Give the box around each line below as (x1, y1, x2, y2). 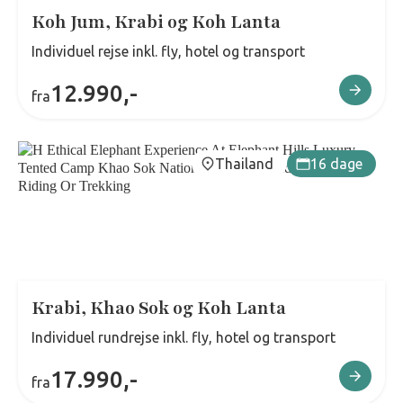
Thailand (215, 156, 273, 172)
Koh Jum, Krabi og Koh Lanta (31, 11, 281, 34)
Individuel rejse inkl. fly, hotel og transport (31, 43, 305, 59)
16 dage (310, 156, 363, 172)
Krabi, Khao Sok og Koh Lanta (31, 297, 286, 320)
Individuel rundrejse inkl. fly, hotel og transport (31, 329, 336, 345)
